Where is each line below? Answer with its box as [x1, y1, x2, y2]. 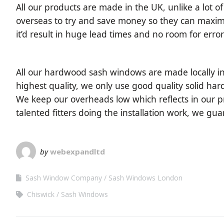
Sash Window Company [25, 173, 102, 183]
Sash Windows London [108, 173, 182, 183]
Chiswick [27, 189, 54, 199]
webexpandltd [50, 146, 105, 157]
